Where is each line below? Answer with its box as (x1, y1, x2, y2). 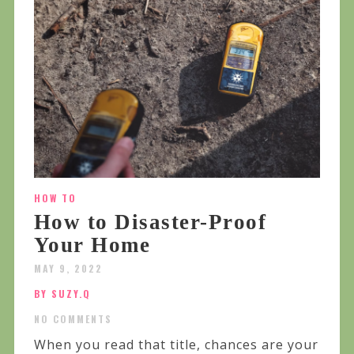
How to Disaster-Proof (33, 209, 267, 234)
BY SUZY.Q (33, 286, 91, 300)
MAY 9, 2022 (33, 261, 103, 275)
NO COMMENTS (33, 311, 112, 326)
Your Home (33, 232, 151, 257)
